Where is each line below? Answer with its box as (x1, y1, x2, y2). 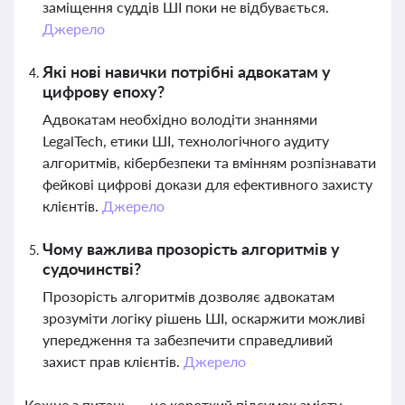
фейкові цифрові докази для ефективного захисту (42, 175, 372, 193)
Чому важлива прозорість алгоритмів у (42, 239, 340, 259)
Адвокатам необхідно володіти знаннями (42, 110, 317, 127)
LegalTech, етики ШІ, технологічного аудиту (42, 132, 329, 149)
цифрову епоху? (42, 81, 165, 101)
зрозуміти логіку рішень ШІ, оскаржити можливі (42, 309, 365, 326)
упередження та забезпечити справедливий (42, 331, 333, 348)
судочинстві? (42, 259, 141, 278)
